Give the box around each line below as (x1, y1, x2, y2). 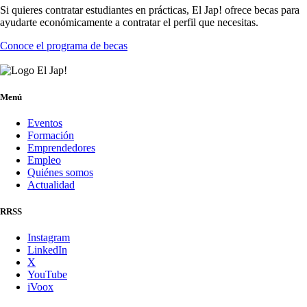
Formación (27, 130, 74, 142)
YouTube (27, 269, 67, 281)
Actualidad (27, 179, 75, 191)
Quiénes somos (27, 167, 93, 179)
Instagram (27, 232, 70, 244)
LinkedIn (27, 244, 67, 256)
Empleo (27, 154, 61, 167)
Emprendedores (27, 142, 95, 154)
